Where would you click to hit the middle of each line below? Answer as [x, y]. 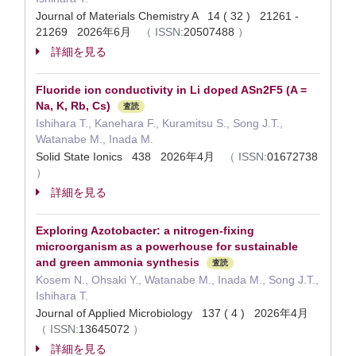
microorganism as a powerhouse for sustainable [167, 246]
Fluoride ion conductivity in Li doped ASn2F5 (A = [171, 90]
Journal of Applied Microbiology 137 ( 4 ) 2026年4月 [175, 313]
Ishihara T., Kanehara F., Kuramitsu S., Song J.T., [159, 123]
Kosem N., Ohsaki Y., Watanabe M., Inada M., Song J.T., [177, 280]
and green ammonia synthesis [118, 262]
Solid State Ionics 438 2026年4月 [130, 157]
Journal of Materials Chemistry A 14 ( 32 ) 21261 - [167, 16]
